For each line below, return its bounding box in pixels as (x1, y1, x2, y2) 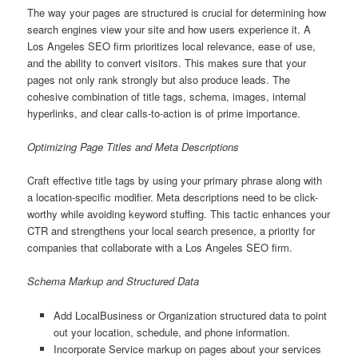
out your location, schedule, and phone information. (53, 324, 290, 340)
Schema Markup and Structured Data (27, 273, 200, 289)
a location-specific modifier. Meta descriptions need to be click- (27, 189, 319, 205)
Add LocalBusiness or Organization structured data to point (53, 307, 327, 323)
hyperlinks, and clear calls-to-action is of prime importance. (27, 105, 301, 121)
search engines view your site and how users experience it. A (27, 22, 312, 38)
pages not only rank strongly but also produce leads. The (27, 72, 291, 88)
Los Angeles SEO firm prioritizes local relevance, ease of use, (27, 38, 316, 54)
